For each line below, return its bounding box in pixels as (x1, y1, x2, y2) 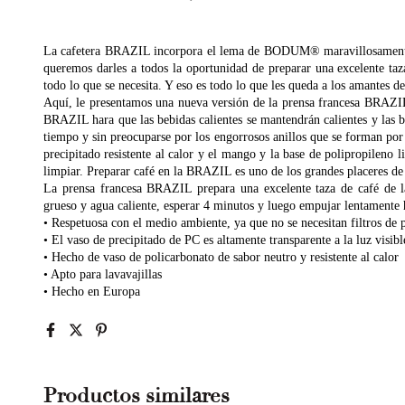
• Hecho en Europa (43, 285, 140, 298)
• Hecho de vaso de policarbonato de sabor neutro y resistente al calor (43, 250, 399, 264)
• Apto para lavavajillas (43, 268, 162, 281)
